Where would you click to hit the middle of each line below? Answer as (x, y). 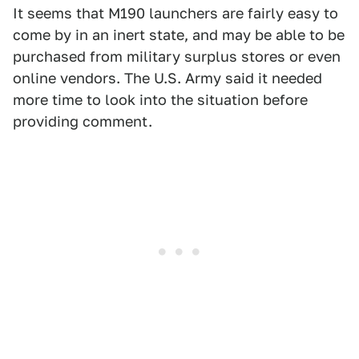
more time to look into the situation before (160, 100)
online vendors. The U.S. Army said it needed (167, 79)
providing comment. (83, 122)
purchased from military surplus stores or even (177, 57)
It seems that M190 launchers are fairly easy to (175, 14)
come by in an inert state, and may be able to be (179, 35)
